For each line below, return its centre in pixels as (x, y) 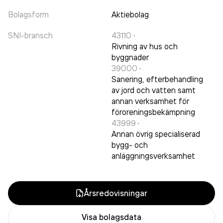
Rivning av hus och (145, 46)
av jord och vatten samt (154, 90)
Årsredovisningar (115, 193)
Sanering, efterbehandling (157, 79)
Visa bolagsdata (111, 217)
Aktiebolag (130, 14)
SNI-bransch (30, 35)
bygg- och (130, 145)
